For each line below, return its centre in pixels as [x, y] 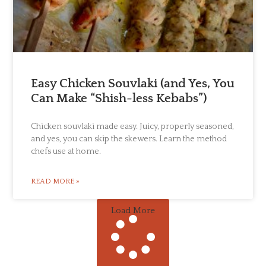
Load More [133, 210]
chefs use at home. [66, 151]
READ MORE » [56, 181]
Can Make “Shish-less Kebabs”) [119, 98]
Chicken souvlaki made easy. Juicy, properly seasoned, [133, 126]
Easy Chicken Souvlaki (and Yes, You [133, 83]
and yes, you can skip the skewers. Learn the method [129, 139]
